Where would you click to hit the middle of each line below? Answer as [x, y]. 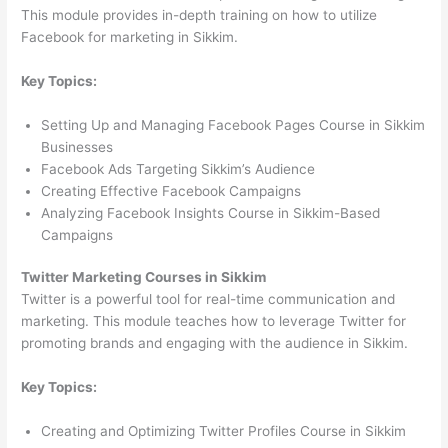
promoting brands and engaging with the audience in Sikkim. [215, 343]
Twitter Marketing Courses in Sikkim [144, 277]
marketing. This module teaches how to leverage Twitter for [214, 321]
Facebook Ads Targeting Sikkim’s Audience [178, 168]
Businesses [77, 146]
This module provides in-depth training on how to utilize [199, 14]
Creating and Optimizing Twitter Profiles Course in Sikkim [224, 430]
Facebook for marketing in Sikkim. [130, 36]
